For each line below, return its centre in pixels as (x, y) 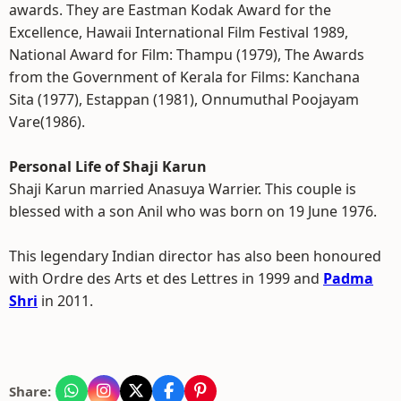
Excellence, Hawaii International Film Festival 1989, (179, 32)
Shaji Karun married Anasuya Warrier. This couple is (183, 189)
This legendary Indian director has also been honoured (195, 256)
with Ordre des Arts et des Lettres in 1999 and (166, 278)
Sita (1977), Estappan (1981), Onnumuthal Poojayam (184, 99)
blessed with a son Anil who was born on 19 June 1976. (193, 211)
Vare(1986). (47, 122)
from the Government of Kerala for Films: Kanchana (184, 77)
